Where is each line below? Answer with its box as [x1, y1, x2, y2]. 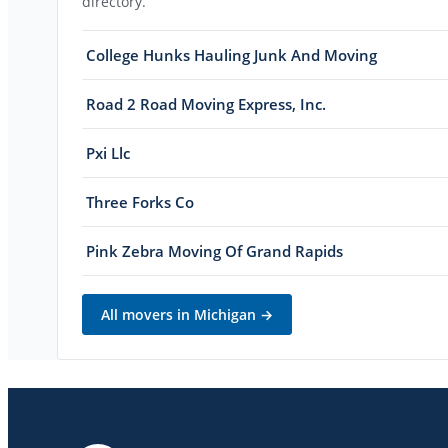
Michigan [194, 304, 256, 324]
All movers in [101, 304, 194, 324]
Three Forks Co [86, 191, 194, 212]
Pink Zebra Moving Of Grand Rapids [86, 240, 343, 261]
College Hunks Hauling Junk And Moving [86, 44, 377, 65]
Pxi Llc [86, 142, 130, 163]
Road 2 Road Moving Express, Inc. [86, 93, 326, 114]
